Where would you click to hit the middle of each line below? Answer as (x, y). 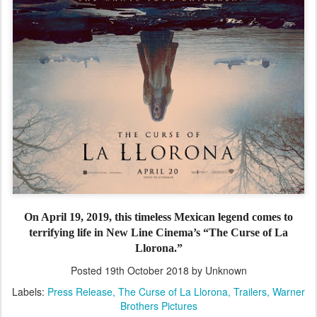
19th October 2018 (146, 271)
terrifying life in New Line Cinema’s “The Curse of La (158, 233)
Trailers (250, 292)
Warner (289, 292)
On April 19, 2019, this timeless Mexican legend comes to (158, 217)
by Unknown (218, 271)
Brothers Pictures (158, 306)
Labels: (30, 292)
